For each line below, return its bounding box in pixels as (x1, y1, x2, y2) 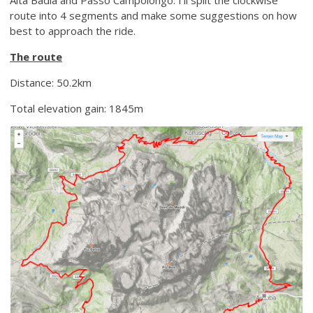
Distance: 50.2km (10, 75, 92, 89)
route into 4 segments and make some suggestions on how (10, 8, 298, 22)
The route (10, 49, 63, 64)
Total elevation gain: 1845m (10, 101, 144, 115)
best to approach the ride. (10, 23, 136, 38)
